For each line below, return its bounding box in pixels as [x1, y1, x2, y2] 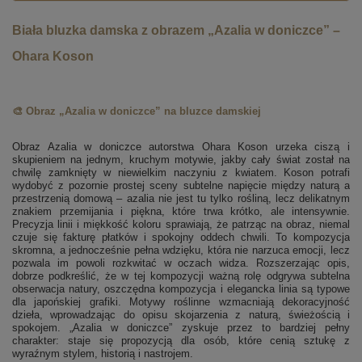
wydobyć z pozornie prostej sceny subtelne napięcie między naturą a [12, 179, 350, 192]
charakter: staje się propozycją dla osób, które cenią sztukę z [12, 335, 350, 347]
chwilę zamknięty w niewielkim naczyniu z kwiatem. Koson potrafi [12, 166, 350, 179]
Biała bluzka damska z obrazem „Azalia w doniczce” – [12, 23, 340, 38]
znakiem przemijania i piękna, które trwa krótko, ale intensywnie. [12, 205, 350, 218]
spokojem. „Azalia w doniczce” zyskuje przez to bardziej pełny [12, 322, 350, 335]
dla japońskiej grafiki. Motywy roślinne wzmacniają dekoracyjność [12, 296, 350, 309]
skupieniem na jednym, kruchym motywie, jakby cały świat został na [12, 154, 350, 166]
